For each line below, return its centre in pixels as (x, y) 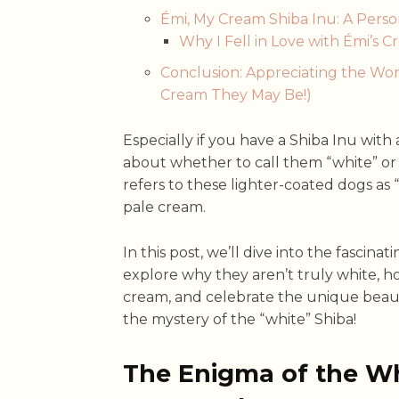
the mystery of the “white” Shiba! (240, 320)
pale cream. (164, 208)
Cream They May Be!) (236, 95)
